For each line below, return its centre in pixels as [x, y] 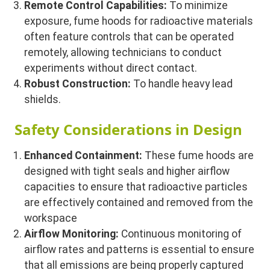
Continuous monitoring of [181, 234]
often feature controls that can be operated [129, 36]
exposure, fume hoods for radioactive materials [139, 21]
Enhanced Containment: [83, 156]
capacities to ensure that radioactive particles [136, 187]
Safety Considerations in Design [129, 130]
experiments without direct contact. [111, 68]
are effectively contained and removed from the [139, 203]
